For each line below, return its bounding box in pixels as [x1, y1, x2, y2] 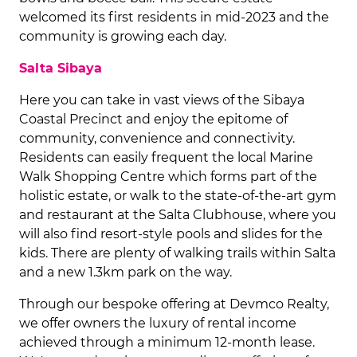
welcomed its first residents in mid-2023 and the [19, 10, 329, 25]
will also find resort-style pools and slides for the [19, 226, 323, 241]
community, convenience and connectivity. [19, 131, 295, 146]
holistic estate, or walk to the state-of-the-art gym [19, 188, 336, 203]
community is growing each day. [19, 29, 226, 44]
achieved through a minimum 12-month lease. [19, 335, 315, 350]
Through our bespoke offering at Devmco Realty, [19, 296, 329, 312]
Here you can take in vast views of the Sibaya [19, 92, 304, 108]
